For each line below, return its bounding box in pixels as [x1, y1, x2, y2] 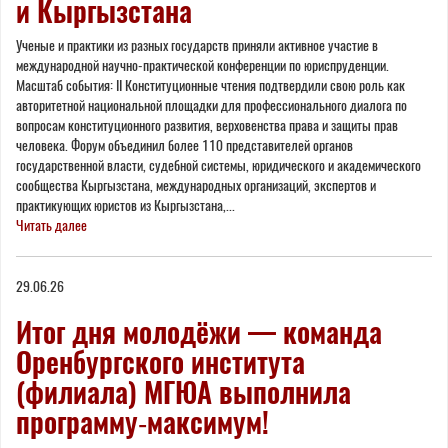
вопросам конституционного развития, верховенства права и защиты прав [16, 115, 398, 135]
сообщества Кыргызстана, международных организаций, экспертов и [16, 175, 376, 195]
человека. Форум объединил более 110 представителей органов [16, 135, 353, 155]
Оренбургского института [16, 342, 305, 381]
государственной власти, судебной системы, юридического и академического [16, 155, 421, 175]
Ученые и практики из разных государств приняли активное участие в [16, 35, 378, 55]
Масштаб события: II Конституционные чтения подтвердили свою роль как [16, 75, 405, 95]
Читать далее [16, 215, 87, 235]
